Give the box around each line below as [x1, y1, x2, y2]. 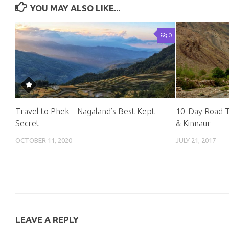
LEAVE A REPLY [15, 215, 79, 225]
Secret [15, 118, 39, 128]
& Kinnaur [176, 118, 211, 128]
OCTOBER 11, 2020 [15, 136, 72, 144]
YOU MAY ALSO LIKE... [30, 3, 121, 13]
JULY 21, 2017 [176, 136, 216, 144]
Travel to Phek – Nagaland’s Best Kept [15, 106, 155, 116]
